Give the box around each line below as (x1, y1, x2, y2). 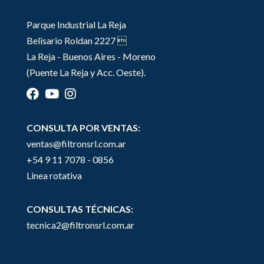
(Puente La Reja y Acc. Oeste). (26, 66, 146, 78)
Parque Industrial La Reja (26, 18, 126, 30)
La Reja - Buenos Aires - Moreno (26, 50, 156, 62)
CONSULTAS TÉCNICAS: (26, 203, 133, 214)
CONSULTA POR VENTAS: (26, 121, 140, 133)
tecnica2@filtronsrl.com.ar (26, 219, 134, 230)
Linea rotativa (26, 169, 82, 181)
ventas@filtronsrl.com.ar (26, 137, 126, 149)
